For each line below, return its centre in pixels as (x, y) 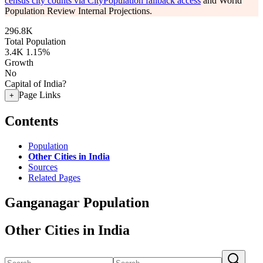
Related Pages (54, 177)
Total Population (35, 41)
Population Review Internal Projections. (78, 11)
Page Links (40, 95)
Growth (19, 63)
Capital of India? (36, 84)
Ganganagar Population (77, 202)
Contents (31, 121)
